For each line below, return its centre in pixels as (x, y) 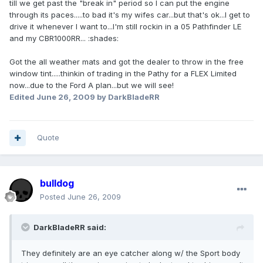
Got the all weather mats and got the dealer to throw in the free (127, 62)
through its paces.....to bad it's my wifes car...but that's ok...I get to (130, 15)
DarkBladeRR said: (70, 227)
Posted (54, 197)
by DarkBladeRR (127, 97)
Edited (23, 97)
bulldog (57, 183)
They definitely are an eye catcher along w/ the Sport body (131, 253)
